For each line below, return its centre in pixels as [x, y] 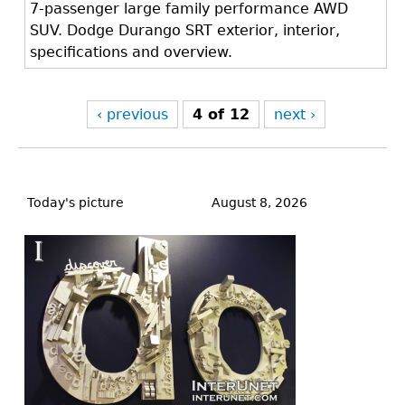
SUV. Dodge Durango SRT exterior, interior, [185, 30]
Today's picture [75, 202]
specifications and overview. [131, 52]
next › [294, 114]
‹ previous [132, 114]
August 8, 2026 [259, 202]
